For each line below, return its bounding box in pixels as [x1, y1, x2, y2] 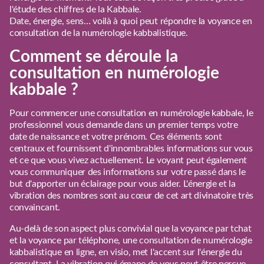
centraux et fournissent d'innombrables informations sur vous [9, 143, 253, 153]
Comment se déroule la [9, 48, 178, 65]
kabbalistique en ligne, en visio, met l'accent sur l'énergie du [9, 247, 242, 257]
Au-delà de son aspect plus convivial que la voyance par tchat [9, 223, 252, 233]
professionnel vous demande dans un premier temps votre [9, 120, 238, 130]
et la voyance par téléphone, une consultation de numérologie [9, 235, 252, 245]
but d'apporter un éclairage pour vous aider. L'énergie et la [9, 179, 236, 189]
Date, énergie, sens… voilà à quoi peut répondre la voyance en [9, 16, 252, 26]
